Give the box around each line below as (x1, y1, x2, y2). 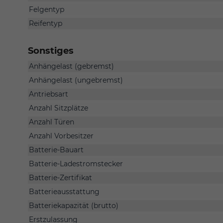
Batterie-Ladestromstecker (29, 159, 123, 168)
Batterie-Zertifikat (29, 173, 92, 182)
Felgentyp (29, 4, 64, 14)
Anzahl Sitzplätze (29, 103, 88, 112)
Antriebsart (29, 89, 68, 99)
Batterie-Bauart (29, 145, 84, 154)
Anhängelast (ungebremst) (29, 75, 123, 85)
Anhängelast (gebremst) (29, 61, 114, 71)
